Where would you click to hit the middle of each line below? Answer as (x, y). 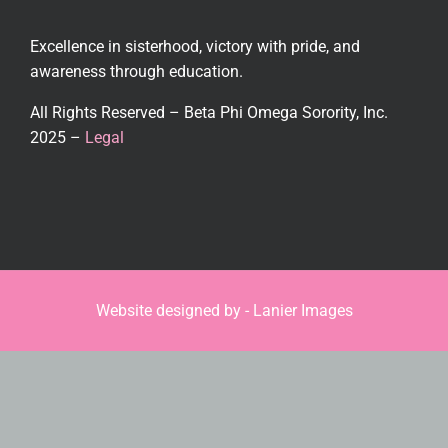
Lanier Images (302, 310)
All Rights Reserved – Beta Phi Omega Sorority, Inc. (209, 112)
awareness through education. (136, 71)
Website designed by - (174, 310)
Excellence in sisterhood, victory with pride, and (195, 46)
